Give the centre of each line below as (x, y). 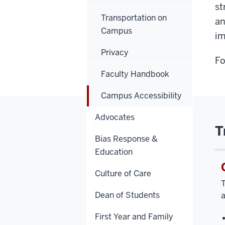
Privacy (115, 52)
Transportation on (134, 18)
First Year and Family (134, 216)
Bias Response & (126, 139)
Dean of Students (127, 195)
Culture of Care (123, 173)
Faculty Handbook (135, 74)
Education (114, 152)
